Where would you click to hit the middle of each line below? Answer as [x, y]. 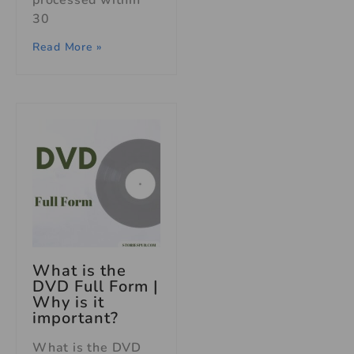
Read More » [68, 47]
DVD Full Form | [96, 287]
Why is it [68, 303]
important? [75, 318]
